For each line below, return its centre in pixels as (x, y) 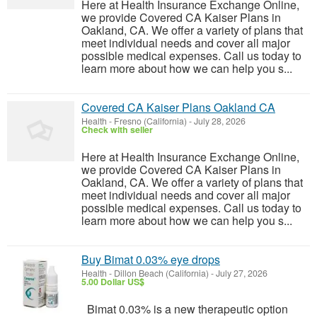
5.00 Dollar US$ (113, 282)
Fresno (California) (150, 121)
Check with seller (117, 129)
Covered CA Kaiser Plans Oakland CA (178, 107)
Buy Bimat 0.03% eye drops (151, 259)
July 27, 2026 (241, 273)
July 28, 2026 (219, 121)
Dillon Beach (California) (161, 273)
